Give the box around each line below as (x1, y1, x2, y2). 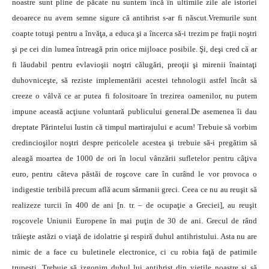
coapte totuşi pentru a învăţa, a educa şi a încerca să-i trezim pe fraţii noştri (12, 29, 257, 38)
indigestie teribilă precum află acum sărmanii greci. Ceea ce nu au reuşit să (12, 185, 257, 194)
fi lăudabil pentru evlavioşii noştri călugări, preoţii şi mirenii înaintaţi (12, 60, 257, 69)
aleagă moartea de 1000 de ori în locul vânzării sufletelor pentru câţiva (12, 154, 257, 163)
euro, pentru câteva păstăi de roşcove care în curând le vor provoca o (12, 169, 257, 178)
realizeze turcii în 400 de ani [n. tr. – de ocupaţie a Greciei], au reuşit (12, 201, 257, 210)
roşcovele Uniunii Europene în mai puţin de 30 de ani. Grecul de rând (12, 216, 257, 225)
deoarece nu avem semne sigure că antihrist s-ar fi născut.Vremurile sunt (12, 13, 257, 22)
